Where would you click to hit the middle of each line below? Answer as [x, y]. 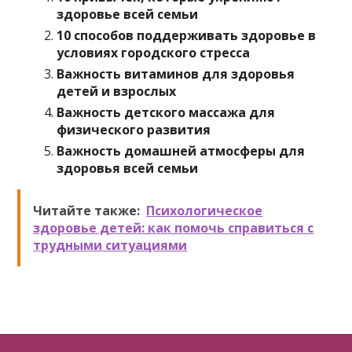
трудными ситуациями [110, 245]
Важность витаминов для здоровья [176, 74]
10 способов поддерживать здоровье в [187, 35]
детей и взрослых [117, 91]
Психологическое [205, 211]
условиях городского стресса [154, 53]
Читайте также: [87, 211]
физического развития [134, 130]
